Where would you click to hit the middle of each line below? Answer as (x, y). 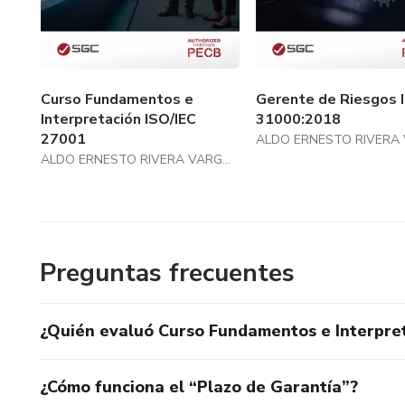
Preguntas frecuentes (167, 273)
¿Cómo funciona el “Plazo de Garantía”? (199, 386)
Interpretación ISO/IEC (118, 119)
